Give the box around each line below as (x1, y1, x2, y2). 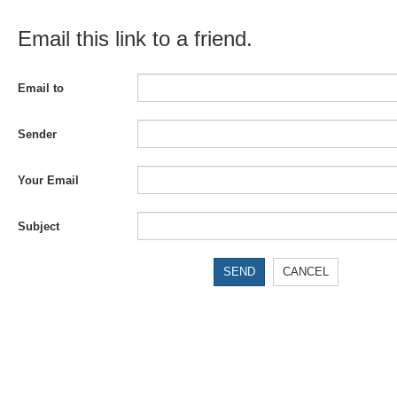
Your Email (18, 174, 79, 187)
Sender (18, 128, 57, 141)
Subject (18, 220, 59, 233)
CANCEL (282, 265, 329, 278)
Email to (18, 82, 64, 95)
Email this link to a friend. (18, 27, 253, 51)
